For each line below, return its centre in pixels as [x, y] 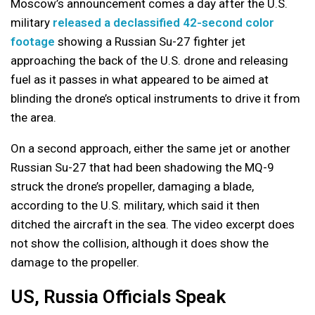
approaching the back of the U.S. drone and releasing [149, 60]
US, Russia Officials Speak [118, 297]
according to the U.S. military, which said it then [135, 205]
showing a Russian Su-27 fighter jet [150, 41]
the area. [33, 117]
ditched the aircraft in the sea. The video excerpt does [153, 224]
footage [33, 41]
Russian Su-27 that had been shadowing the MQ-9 [142, 167]
